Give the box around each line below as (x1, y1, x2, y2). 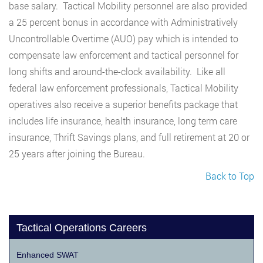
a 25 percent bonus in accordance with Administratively (9, 16, 238, 29)
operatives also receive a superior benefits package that (9, 98, 238, 111)
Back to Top (205, 170, 254, 183)
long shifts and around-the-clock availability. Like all (9, 65, 225, 78)
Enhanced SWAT (16, 250, 79, 260)
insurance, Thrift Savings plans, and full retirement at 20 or (9, 131, 249, 144)
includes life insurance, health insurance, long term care (9, 114, 237, 127)
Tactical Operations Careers (16, 222, 147, 234)
